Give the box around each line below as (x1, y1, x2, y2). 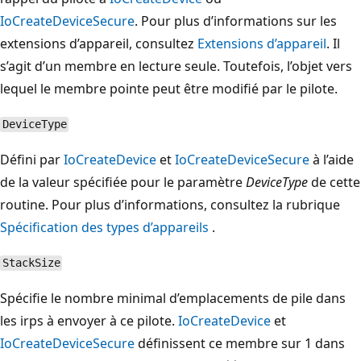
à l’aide (309, 150, 354, 168)
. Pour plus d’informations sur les (135, 11, 337, 30)
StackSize (2, 256, 60, 270)
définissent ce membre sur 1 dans (135, 334, 345, 352)
